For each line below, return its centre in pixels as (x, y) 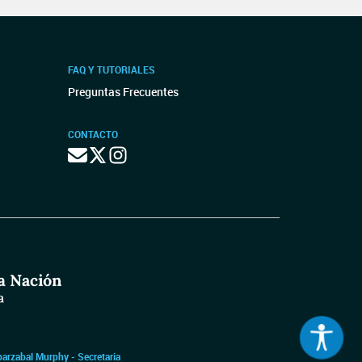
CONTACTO (93, 134)
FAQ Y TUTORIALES (111, 69)
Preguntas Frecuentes (123, 92)
